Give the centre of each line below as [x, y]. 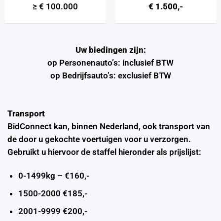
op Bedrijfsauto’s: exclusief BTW [110, 75]
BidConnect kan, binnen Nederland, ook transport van [109, 127]
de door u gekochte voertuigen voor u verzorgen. [99, 139]
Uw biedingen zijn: [110, 50]
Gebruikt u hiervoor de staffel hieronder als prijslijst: [104, 152]
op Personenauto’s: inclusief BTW [110, 62]
